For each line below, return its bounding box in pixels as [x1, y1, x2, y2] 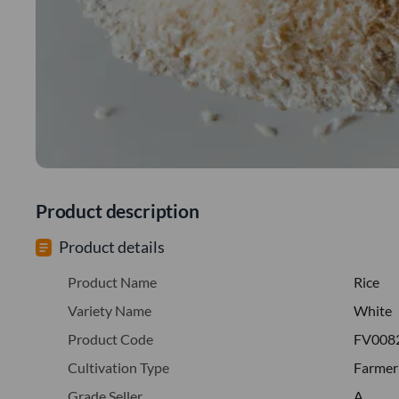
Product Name [68, 273, 157, 290]
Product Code [68, 330, 153, 347]
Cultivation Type [68, 358, 169, 376]
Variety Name [68, 301, 151, 319]
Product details [59, 236, 165, 256]
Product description [36, 199, 199, 222]
